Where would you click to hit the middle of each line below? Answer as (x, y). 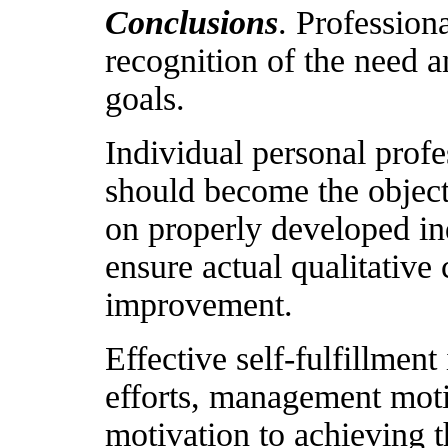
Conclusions (191, 22)
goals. (145, 98)
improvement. (199, 304)
